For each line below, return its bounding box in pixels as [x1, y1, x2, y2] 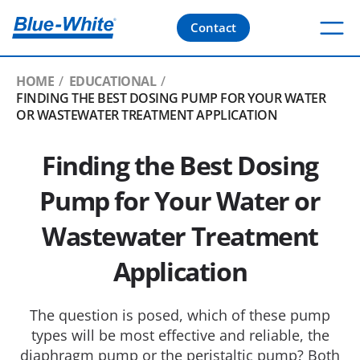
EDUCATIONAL [68, 72, 157, 90]
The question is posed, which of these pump [30, 305, 330, 325]
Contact [190, 19, 237, 35]
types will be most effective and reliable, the [31, 325, 329, 345]
